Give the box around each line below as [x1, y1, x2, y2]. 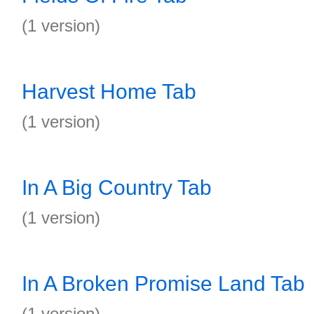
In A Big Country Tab [22, 176, 212, 199]
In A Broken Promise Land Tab [22, 272, 305, 295]
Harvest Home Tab [22, 80, 196, 103]
